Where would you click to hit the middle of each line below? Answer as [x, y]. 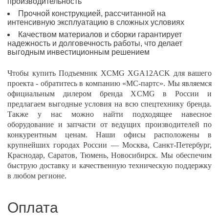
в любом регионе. [37, 176]
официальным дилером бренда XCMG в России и [109, 94]
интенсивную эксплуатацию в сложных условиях [96, 22]
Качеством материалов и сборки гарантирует [100, 34]
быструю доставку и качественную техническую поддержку [109, 165]
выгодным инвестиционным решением [78, 52]
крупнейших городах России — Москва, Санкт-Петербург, [109, 145]
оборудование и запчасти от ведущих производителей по [109, 124]
